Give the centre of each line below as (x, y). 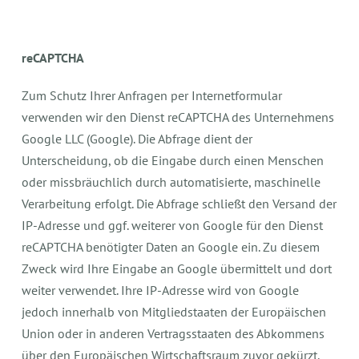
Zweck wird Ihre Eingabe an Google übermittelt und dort (177, 268)
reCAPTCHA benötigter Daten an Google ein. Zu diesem (171, 247)
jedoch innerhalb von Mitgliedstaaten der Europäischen (174, 312)
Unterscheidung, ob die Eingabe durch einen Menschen (173, 160)
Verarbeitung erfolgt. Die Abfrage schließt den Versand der (179, 204)
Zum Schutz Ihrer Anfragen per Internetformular (152, 95)
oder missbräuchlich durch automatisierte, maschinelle (171, 182)
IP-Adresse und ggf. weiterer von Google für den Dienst (173, 225)
